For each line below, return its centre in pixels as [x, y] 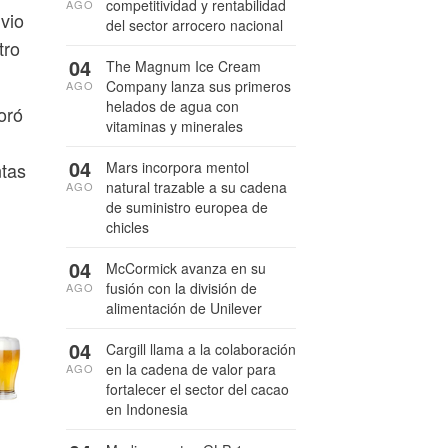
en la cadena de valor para [191, 369]
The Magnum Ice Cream [183, 66]
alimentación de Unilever [184, 308]
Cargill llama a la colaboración [201, 349]
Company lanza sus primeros [198, 86]
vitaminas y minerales [174, 126]
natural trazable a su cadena [196, 187]
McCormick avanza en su [186, 268]
